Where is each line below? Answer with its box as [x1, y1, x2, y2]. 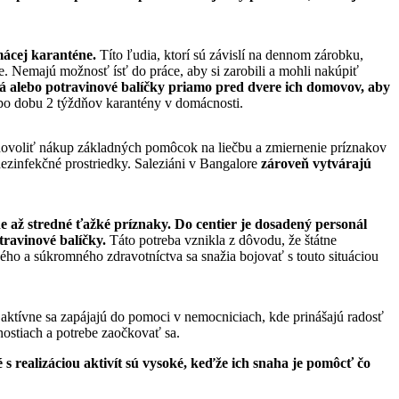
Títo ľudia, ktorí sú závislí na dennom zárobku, [96, 46, 363, 62]
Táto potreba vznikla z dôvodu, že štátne [106, 232, 337, 248]
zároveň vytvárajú [261, 155, 371, 171]
